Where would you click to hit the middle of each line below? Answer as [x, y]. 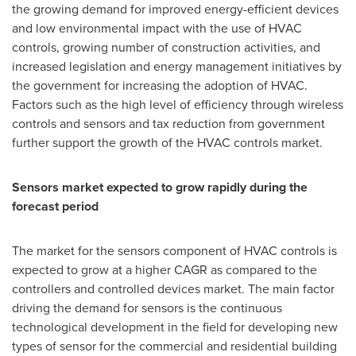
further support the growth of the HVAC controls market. [167, 143]
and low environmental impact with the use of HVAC [157, 29]
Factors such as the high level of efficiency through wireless [178, 105]
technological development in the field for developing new [175, 327]
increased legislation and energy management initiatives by [177, 67]
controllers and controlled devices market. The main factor [173, 289]
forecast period [55, 207]
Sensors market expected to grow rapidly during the [160, 188]
